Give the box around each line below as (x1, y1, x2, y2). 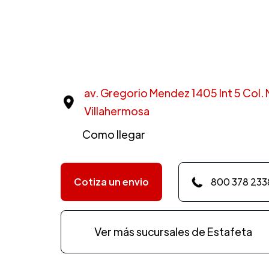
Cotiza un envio (73, 175, 149, 189)
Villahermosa (83, 104, 150, 118)
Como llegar (82, 127, 145, 142)
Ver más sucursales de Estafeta (94, 225, 253, 239)
